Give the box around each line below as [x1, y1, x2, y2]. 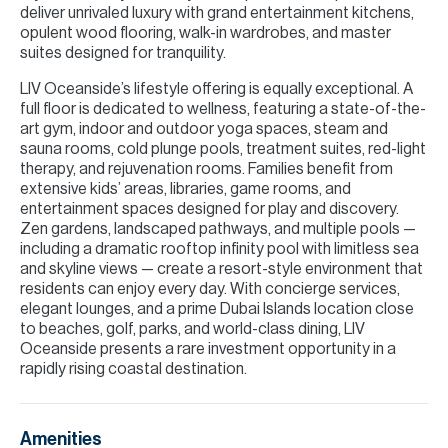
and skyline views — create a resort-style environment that [20, 261, 423, 277]
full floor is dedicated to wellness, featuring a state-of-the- [20, 101, 426, 117]
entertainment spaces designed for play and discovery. [20, 201, 399, 217]
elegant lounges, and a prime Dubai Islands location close [20, 301, 414, 317]
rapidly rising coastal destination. [20, 361, 247, 377]
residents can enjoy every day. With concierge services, [20, 281, 400, 297]
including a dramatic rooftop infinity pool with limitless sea [20, 241, 419, 257]
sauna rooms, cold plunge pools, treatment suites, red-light [20, 141, 426, 157]
